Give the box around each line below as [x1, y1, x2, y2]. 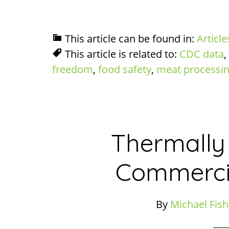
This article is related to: [65, 47, 179, 61]
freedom [52, 62, 93, 76]
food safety [98, 62, 151, 76]
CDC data [179, 47, 224, 61]
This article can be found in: [65, 32, 197, 45]
